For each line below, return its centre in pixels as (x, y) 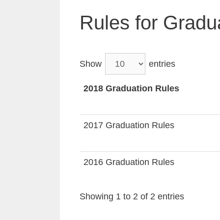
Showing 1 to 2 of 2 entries (132, 196)
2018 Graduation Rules (131, 88)
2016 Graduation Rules (129, 162)
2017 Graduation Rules (129, 125)
